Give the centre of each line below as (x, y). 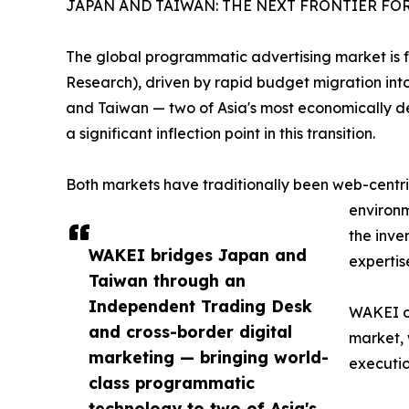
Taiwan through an (167, 281)
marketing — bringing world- (209, 357)
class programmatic (172, 383)
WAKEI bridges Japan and (198, 255)
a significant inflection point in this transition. (220, 134)
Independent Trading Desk (200, 306)
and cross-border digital (190, 332)
